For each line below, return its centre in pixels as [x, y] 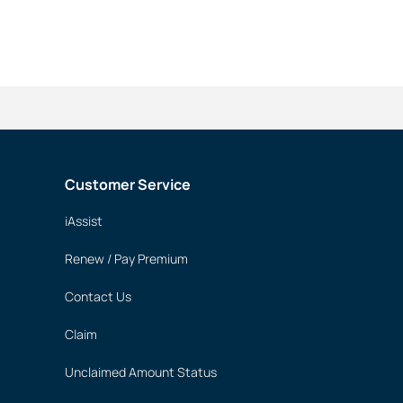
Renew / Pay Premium [126, 259]
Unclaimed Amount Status [141, 372]
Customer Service [128, 184]
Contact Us [98, 296]
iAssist [84, 221]
